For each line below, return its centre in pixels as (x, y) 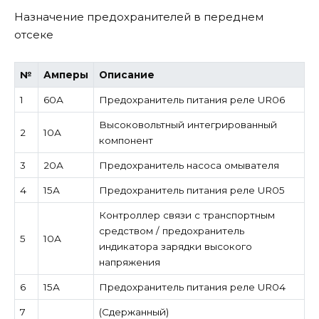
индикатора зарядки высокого (175, 246)
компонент (126, 140)
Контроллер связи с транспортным (187, 215)
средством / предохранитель (171, 230)
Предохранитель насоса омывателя (189, 165)
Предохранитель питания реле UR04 (192, 287)
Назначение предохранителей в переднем (139, 17)
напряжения (129, 262)
